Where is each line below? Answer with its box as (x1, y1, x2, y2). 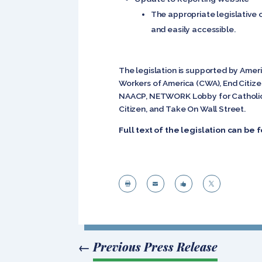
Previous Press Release (93, 239, 218, 254)
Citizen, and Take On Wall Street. (118, 104, 247, 113)
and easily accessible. (150, 24, 236, 34)
